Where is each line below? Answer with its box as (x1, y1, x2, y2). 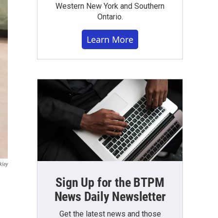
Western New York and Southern (55, 1, 164, 11)
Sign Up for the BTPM (55, 175, 164, 190)
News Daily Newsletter (54, 189, 166, 204)
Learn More (87, 34, 133, 45)
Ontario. (97, 12, 123, 21)
